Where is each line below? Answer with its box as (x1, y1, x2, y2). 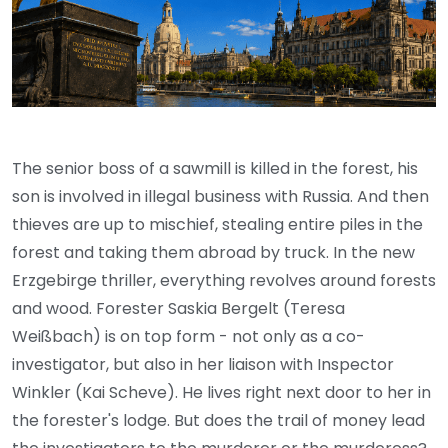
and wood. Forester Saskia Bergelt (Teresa (12, 297, 345, 321)
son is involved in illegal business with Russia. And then (12, 185, 429, 209)
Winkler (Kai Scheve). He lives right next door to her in (12, 381, 431, 405)
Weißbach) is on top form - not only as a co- (12, 325, 365, 349)
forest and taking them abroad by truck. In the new (12, 241, 415, 265)
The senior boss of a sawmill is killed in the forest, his (12, 157, 418, 181)
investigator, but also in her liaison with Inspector (12, 353, 394, 377)
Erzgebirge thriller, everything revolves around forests (12, 269, 436, 293)
